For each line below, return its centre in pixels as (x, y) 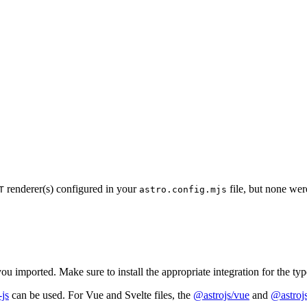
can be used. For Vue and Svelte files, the (101, 295)
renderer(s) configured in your (72, 189)
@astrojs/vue (221, 295)
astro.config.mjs (183, 190)
